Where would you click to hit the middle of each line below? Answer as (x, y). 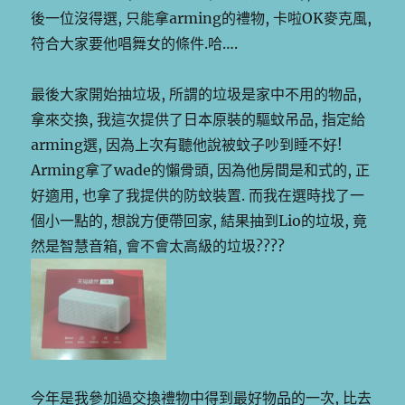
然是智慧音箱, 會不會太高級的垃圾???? (158, 245)
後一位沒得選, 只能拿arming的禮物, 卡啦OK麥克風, (202, 18)
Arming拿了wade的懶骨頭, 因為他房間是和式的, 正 (201, 170)
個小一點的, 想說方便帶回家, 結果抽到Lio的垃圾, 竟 (199, 220)
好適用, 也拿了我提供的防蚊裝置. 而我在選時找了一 (198, 195)
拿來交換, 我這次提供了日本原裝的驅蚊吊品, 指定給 (198, 119)
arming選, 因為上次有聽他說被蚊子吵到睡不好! (187, 144)
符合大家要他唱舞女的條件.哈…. (135, 43)
